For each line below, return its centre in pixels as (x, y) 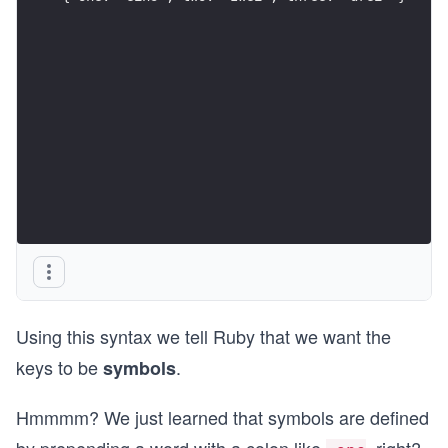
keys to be (59, 367)
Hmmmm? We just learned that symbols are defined (222, 417)
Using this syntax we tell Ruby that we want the (203, 336)
